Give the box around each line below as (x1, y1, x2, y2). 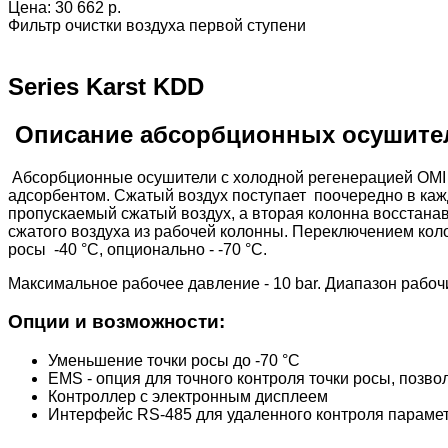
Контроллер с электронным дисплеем (48, 388, 328, 406)
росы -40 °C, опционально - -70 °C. (8, 240, 267, 258)
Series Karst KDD (8, 72, 204, 100)
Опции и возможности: (8, 311, 225, 333)
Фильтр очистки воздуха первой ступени (8, 16, 306, 34)
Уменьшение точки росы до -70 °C (48, 352, 300, 370)
